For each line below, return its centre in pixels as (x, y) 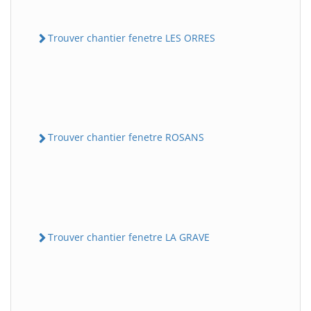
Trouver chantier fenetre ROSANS (126, 137)
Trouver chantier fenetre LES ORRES (132, 38)
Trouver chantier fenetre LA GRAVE (129, 237)
